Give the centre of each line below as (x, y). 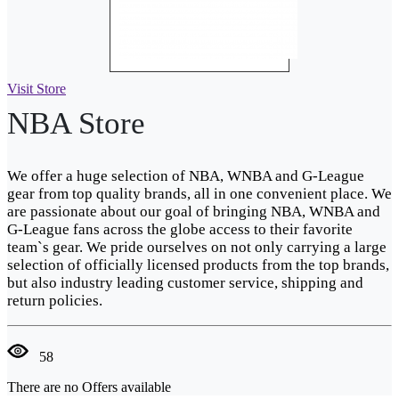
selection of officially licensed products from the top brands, (198, 265)
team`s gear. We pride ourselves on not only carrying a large (197, 248)
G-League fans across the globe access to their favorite (180, 230)
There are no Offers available (89, 387)
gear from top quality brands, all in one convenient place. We (199, 194)
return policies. (55, 301)
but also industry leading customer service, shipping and (185, 283)
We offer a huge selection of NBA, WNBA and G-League (186, 176)
